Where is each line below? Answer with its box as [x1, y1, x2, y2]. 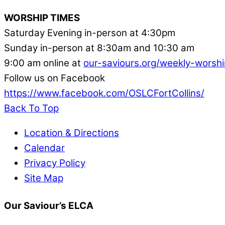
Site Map [24, 172, 63, 184]
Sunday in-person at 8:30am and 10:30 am [4, 42, 194, 54]
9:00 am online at [4, 57, 83, 69]
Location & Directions [24, 127, 119, 139]
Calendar [24, 142, 65, 154]
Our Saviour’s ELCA [4, 199, 93, 211]
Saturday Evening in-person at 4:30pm [4, 27, 175, 39]
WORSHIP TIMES [4, 12, 80, 24]
